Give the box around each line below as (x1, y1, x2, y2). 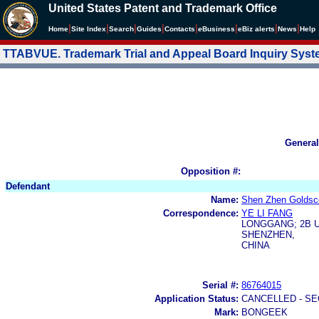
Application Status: (155, 293, 239, 304)
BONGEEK (241, 306, 288, 318)
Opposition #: (181, 165, 241, 177)
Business (202, 25, 235, 33)
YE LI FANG (241, 207, 293, 219)
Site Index (71, 25, 106, 33)
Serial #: (202, 279, 239, 291)
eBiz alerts (238, 25, 275, 33)
